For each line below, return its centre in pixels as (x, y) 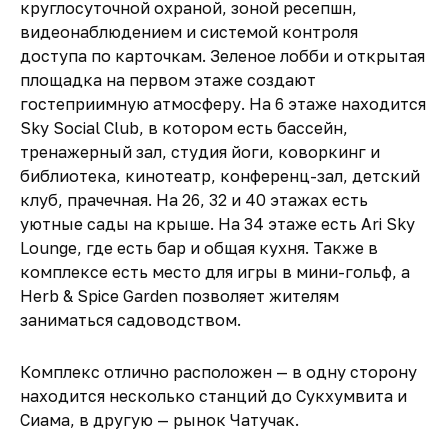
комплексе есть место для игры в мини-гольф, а (215, 272)
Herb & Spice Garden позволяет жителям (179, 296)
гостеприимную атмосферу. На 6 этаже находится (223, 104)
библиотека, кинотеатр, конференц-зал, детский (220, 176)
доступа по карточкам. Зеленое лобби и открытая (222, 56)
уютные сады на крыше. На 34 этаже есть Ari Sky (217, 224)
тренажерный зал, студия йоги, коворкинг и (200, 152)
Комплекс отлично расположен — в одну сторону (218, 372)
